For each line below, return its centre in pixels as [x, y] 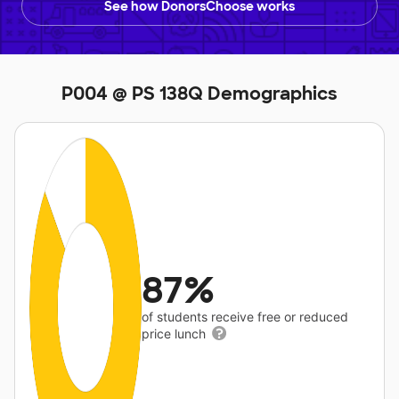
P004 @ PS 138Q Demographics [199, 94]
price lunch [176, 334]
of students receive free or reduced [245, 317]
